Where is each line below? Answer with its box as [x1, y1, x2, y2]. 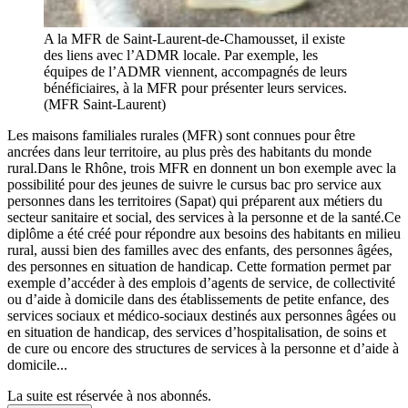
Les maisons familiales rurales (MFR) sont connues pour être [7, 127, 355, 144]
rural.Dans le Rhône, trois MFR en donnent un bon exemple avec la [7, 160, 396, 177]
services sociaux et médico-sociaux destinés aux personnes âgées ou [7, 308, 396, 324]
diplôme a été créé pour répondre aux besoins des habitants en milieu [7, 226, 401, 242]
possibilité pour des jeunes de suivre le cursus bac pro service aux [7, 177, 382, 193]
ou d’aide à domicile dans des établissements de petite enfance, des [7, 291, 389, 308]
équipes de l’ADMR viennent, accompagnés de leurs [44, 64, 347, 80]
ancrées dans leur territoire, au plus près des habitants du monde [7, 144, 372, 160]
